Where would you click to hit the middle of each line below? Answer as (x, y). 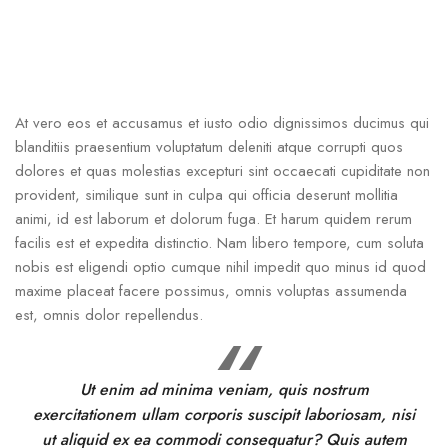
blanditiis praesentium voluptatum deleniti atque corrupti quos (209, 147)
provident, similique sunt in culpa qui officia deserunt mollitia (206, 195)
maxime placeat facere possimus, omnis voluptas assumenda (211, 291)
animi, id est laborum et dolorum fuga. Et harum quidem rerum (213, 219)
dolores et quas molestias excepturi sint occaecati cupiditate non (222, 171)
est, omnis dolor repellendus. (109, 315)
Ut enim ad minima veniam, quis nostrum (224, 390)
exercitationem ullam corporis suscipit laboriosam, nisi (224, 415)
